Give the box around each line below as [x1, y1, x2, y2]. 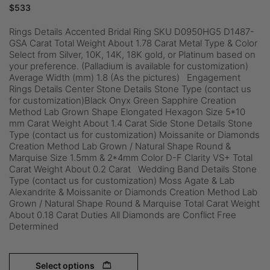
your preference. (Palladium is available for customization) [9, 60, 248, 72]
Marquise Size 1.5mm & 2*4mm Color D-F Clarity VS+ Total [9, 152, 253, 163]
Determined [9, 221, 58, 232]
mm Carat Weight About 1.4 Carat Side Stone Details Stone [9, 118, 253, 129]
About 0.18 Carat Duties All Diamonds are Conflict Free [9, 209, 236, 221]
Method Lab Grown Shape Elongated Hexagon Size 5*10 [9, 106, 245, 118]
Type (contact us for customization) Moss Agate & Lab [9, 175, 234, 186]
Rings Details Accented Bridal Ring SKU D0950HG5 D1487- [9, 26, 254, 37]
